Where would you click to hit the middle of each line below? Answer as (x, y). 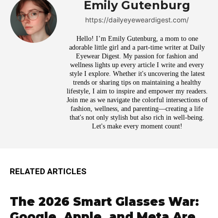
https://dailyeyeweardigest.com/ (137, 20)
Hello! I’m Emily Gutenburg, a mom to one (137, 39)
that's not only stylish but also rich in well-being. (137, 118)
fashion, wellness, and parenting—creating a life (137, 109)
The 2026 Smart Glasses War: (104, 202)
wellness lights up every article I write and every (137, 65)
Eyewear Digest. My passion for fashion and (137, 56)
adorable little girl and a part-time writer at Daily (137, 48)
